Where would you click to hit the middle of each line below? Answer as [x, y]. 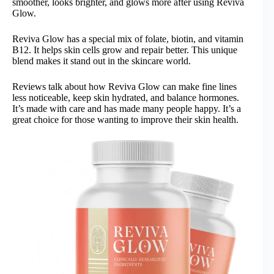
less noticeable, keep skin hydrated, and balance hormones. [126, 98]
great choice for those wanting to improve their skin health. [125, 120]
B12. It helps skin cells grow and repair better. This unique [125, 50]
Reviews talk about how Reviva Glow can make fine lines [124, 87]
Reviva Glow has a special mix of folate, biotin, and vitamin [128, 39]
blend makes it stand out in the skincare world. [102, 61]
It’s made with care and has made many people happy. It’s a [127, 109]
